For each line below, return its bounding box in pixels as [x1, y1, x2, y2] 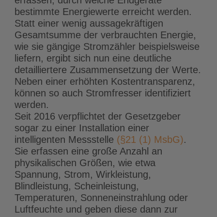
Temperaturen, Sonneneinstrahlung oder [15, 192, 188, 203]
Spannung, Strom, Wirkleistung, [15, 169, 151, 180]
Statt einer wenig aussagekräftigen [15, 17, 163, 29]
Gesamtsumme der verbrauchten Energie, [15, 29, 196, 40]
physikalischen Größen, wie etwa [15, 157, 155, 168]
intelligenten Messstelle [15, 134, 117, 145]
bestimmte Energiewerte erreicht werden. [15, 6, 192, 17]
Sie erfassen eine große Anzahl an [15, 145, 162, 156]
